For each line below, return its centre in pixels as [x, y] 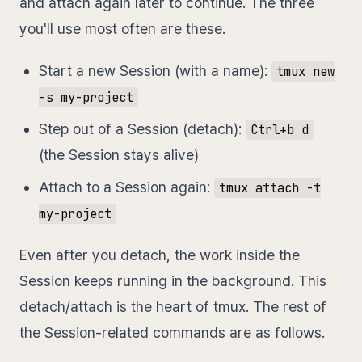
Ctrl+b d [279, 130]
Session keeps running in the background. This [173, 281]
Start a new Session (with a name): [155, 71]
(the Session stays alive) [119, 155]
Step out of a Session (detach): [142, 129]
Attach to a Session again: [126, 187]
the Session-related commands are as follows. [172, 333]
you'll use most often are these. [122, 29]
